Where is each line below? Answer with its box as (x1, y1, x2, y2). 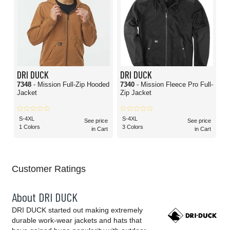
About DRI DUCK (12, 189, 78, 205)
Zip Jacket (120, 89, 151, 97)
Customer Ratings (12, 164, 86, 175)
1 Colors (19, 124, 40, 130)
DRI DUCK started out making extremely (12, 206, 143, 215)
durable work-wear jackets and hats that (12, 216, 142, 225)
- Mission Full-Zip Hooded (33, 81, 109, 89)
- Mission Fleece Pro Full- (137, 81, 213, 89)
